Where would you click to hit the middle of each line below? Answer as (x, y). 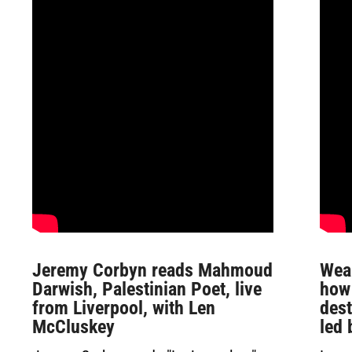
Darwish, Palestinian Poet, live (147, 289)
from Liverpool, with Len (123, 308)
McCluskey (73, 327)
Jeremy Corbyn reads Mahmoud (152, 270)
